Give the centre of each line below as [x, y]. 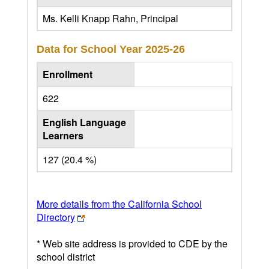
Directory [56, 217]
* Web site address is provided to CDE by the [132, 243]
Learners [63, 135]
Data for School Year [91, 49]
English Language [84, 122]
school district [66, 256]
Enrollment [68, 74]
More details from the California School [119, 204]
